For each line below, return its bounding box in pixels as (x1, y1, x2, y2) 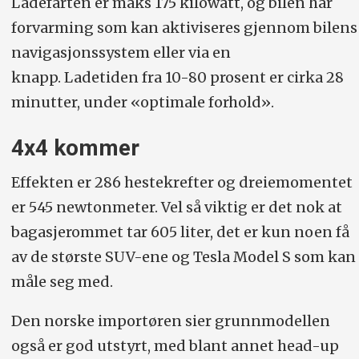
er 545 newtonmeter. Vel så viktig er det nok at (10, 197, 342, 216)
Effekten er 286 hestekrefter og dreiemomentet (10, 172, 353, 192)
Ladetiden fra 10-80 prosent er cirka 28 (63, 68, 344, 87)
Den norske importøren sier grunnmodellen (10, 311, 330, 330)
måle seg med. (10, 272, 113, 291)
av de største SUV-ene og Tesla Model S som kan (10, 247, 356, 266)
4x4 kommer (10, 134, 139, 161)
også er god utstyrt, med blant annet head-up (10, 336, 339, 355)
